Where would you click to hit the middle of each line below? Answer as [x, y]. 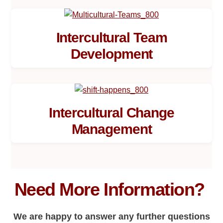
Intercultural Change [111, 112]
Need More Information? [111, 190]
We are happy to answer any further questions [111, 217]
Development [111, 54]
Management [111, 129]
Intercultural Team [111, 37]
